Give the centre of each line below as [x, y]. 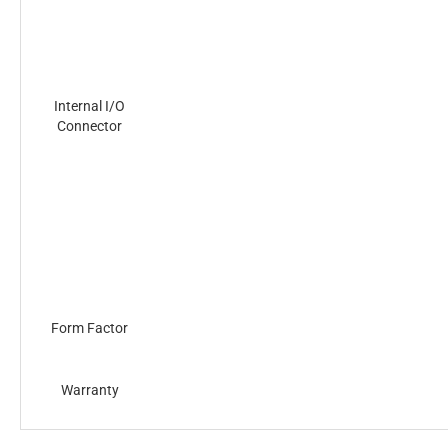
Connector [89, 126]
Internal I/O [89, 106]
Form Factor [89, 328]
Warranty [89, 390]
